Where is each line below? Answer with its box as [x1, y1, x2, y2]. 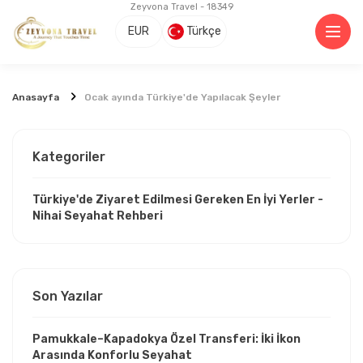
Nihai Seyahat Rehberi [32, 208, 163, 223]
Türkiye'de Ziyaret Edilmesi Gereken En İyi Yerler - [32, 192, 323, 207]
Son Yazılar [32, 288, 103, 304]
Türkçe [186, 24, 221, 39]
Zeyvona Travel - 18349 [130, 2, 233, 12]
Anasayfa [12, 91, 59, 103]
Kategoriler [32, 148, 105, 164]
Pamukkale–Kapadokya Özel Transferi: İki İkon [32, 331, 301, 346]
